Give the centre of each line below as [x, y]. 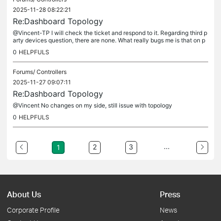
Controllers [52, 72]
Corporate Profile [33, 210]
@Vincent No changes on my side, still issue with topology [92, 105]
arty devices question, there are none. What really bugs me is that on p [109, 40]
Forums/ [25, 72]
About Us [24, 194]
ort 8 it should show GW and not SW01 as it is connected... [92, 48]
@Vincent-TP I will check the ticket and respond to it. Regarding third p [110, 33]
